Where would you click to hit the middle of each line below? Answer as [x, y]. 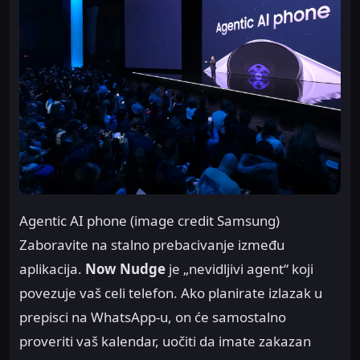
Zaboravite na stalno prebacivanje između [152, 245]
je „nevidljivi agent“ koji [239, 269]
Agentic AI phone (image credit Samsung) [149, 221]
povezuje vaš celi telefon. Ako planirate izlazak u [171, 293]
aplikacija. [52, 269]
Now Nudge [125, 269]
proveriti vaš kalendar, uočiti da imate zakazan [165, 342]
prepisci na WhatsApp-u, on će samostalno [153, 317]
